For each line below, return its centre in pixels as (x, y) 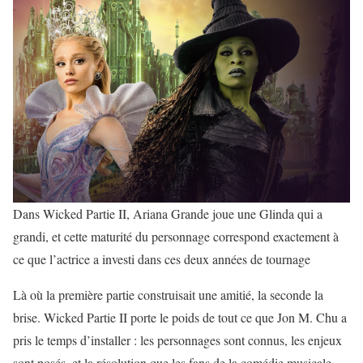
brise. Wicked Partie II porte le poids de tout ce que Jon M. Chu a (180, 318)
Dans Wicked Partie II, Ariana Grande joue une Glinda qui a (168, 214)
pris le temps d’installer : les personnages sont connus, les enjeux (177, 340)
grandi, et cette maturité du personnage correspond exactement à (176, 237)
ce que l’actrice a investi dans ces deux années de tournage (162, 259)
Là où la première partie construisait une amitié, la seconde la (168, 295)
